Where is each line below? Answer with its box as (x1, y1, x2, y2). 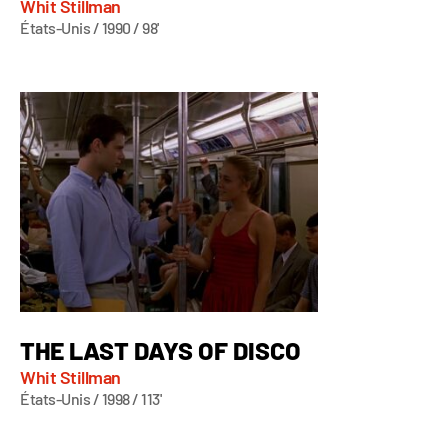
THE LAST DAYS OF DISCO (20, 334, 301, 365)
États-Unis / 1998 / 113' (20, 388, 161, 408)
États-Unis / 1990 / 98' (20, 17, 159, 37)
